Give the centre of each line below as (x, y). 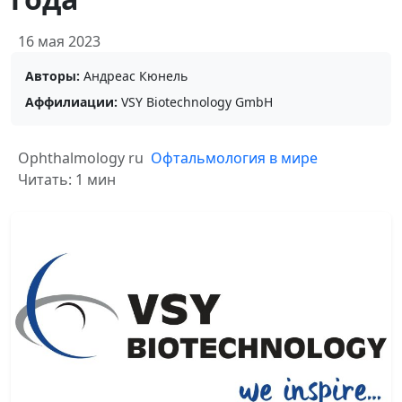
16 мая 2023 (59, 41)
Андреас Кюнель (134, 76)
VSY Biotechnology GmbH (195, 102)
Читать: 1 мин (67, 179)
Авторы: (52, 76)
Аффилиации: (71, 102)
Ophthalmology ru (81, 158)
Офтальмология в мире (234, 158)
